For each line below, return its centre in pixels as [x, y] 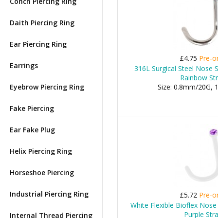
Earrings [24, 65]
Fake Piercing [32, 108]
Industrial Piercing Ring [49, 194]
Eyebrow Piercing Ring [47, 87]
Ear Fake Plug [32, 130]
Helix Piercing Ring [41, 151]
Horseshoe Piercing [42, 173]
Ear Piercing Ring [38, 44]
